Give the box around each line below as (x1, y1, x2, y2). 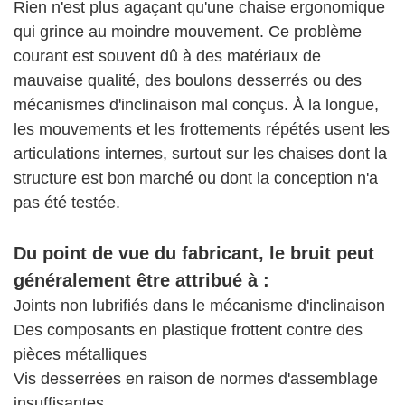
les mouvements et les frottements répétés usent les (14, 120, 390, 139)
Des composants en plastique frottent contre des (14, 321, 363, 340)
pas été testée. (14, 193, 120, 212)
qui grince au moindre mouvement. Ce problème (14, 23, 362, 42)
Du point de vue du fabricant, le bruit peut (14, 243, 374, 264)
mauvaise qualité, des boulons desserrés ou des (14, 71, 362, 90)
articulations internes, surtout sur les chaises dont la (14, 145, 387, 164)
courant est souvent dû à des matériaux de (14, 47, 321, 66)
